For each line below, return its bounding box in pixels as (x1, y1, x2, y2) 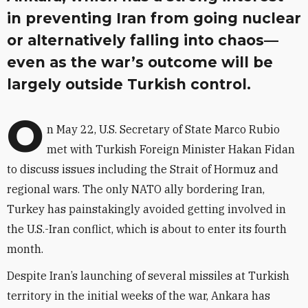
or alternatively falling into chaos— (7, 32, 278, 49)
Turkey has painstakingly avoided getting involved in (7, 202, 286, 216)
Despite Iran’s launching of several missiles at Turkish (7, 269, 289, 283)
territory (7, 289, 52, 302)
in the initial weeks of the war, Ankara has (54, 289, 270, 302)
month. (7, 242, 46, 256)
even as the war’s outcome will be (7, 54, 273, 71)
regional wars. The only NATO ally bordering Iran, (7, 182, 265, 196)
